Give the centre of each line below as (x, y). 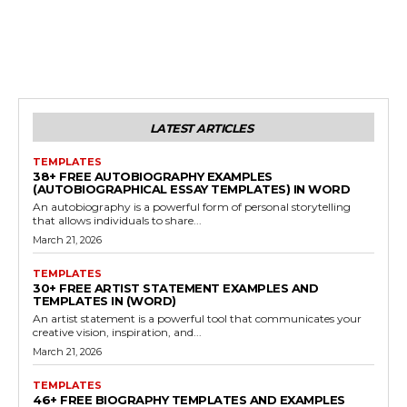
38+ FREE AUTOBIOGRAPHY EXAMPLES (153, 177)
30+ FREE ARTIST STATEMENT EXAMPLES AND (175, 288)
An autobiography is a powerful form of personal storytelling (192, 207)
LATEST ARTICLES (201, 129)
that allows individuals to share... (117, 221)
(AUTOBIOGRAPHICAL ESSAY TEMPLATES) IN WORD (191, 189)
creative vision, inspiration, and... (117, 333)
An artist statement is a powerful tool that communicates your (197, 319)
